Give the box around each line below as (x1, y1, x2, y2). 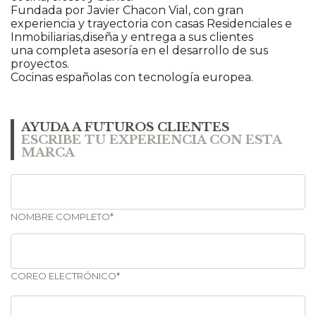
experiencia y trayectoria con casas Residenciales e (11, 17, 292, 31)
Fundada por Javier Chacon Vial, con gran (11, 4, 243, 18)
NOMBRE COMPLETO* (11, 211, 114, 223)
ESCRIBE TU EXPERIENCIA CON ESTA (21, 133, 281, 148)
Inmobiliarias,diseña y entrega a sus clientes (11, 30, 253, 44)
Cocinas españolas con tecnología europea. (11, 71, 253, 85)
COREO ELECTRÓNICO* (11, 270, 120, 282)
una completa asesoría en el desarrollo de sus (11, 44, 268, 58)
